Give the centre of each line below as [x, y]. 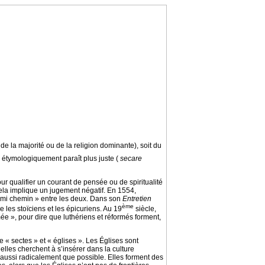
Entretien [137, 198]
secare [131, 158]
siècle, [145, 209]
